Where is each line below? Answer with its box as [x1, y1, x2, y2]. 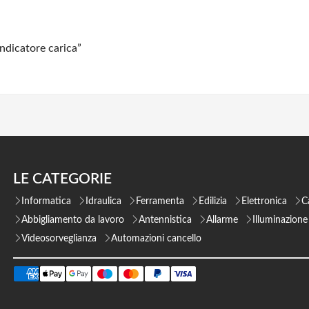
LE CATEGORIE [12, 171, 112, 186]
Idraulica [85, 196, 121, 206]
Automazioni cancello [110, 233, 201, 243]
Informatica [21, 196, 71, 206]
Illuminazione [252, 215, 308, 225]
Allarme [206, 215, 238, 225]
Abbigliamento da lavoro [21, 215, 124, 225]
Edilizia [198, 196, 227, 206]
